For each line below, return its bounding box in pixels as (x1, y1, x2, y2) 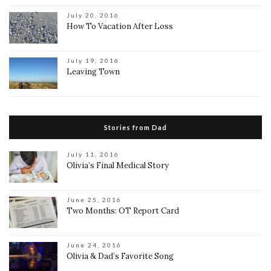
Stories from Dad (104, 123, 167, 131)
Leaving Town (67, 66, 120, 77)
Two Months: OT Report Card (67, 205, 179, 216)
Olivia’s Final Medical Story (67, 160, 169, 171)
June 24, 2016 (67, 241, 122, 249)
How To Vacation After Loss (67, 21, 173, 31)
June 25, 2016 (67, 195, 122, 203)
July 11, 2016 (67, 150, 119, 158)
